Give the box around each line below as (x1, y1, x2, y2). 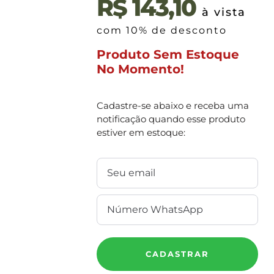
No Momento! (97, 62, 185, 76)
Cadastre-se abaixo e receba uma (97, 100, 250, 111)
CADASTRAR (146, 249, 210, 259)
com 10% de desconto (97, 24, 228, 36)
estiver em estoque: (97, 127, 186, 138)
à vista (202, 6, 246, 19)
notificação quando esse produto (97, 113, 246, 125)
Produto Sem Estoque (97, 47, 240, 62)
